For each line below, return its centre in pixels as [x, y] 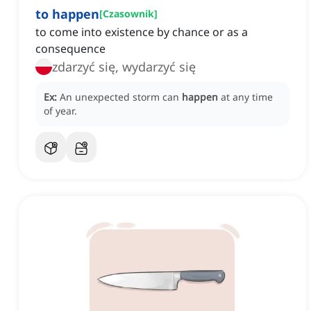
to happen [67, 14]
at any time [247, 97]
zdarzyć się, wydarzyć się [124, 67]
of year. [60, 111]
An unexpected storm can [121, 97]
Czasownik [128, 14]
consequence [70, 49]
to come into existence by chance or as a [142, 32]
